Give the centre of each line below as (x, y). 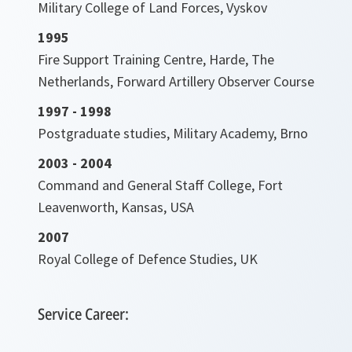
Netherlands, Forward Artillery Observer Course (176, 81)
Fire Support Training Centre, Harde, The (156, 59)
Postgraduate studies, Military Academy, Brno (173, 133)
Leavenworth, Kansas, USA (116, 207)
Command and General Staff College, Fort (160, 185)
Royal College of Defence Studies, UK (148, 258)
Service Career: (83, 313)
